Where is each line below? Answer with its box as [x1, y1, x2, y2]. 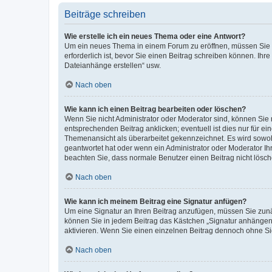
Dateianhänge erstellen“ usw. [64, 61, 161, 70]
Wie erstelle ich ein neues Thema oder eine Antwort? [64, 32, 245, 41]
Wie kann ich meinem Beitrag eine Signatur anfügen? [64, 197, 246, 206]
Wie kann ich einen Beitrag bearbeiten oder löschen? [64, 104, 246, 114]
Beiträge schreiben [64, 8, 146, 19]
